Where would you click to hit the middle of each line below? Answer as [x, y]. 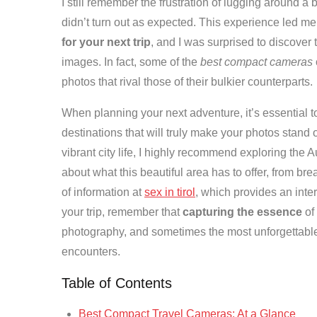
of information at [103, 192]
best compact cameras [257, 62]
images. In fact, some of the [131, 62]
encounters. [91, 252]
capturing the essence [242, 212]
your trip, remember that [122, 212]
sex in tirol [170, 192]
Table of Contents [117, 283]
